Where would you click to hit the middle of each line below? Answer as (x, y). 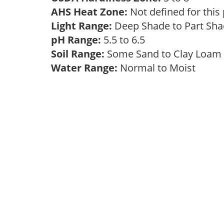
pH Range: (76, 40)
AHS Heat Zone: (89, 12)
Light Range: (81, 26)
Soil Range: (78, 54)
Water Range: (84, 68)
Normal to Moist (159, 68)
